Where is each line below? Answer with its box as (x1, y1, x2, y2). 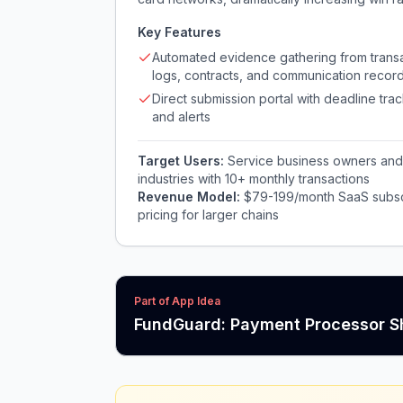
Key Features (138, 24, 221, 40)
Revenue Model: (138, 189, 244, 204)
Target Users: (138, 153, 228, 168)
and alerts (152, 109, 210, 124)
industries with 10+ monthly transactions (138, 171, 370, 186)
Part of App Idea (134, 294, 220, 308)
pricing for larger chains (138, 207, 279, 222)
